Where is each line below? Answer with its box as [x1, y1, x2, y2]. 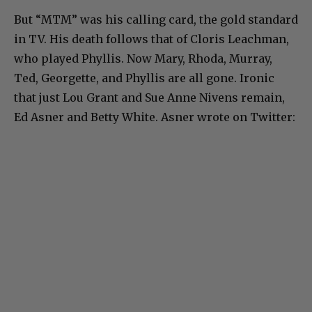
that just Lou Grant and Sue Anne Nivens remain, [14, 90, 285, 104]
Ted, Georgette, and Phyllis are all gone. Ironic [14, 70, 274, 85]
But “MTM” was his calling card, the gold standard [14, 12, 298, 26]
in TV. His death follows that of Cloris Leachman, [14, 31, 289, 46]
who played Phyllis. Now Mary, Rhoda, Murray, [14, 51, 272, 65]
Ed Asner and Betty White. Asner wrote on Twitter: [14, 109, 295, 124]
